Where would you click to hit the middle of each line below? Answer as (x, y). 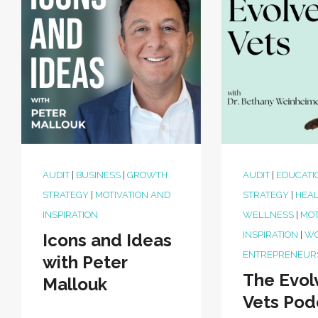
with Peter (85, 262)
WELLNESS (269, 215)
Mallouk (75, 284)
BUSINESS (98, 175)
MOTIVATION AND (133, 195)
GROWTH (147, 175)
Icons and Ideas (107, 240)
